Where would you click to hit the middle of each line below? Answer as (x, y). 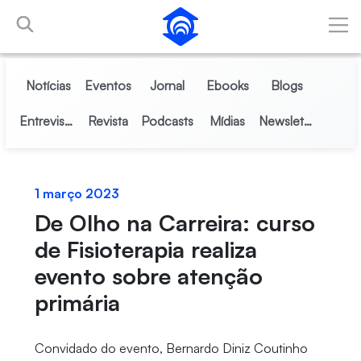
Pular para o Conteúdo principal (95, 15)
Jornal (168, 85)
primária (77, 303)
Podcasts (168, 121)
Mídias (228, 121)
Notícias (48, 85)
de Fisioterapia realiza (145, 249)
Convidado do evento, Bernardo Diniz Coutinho (171, 348)
